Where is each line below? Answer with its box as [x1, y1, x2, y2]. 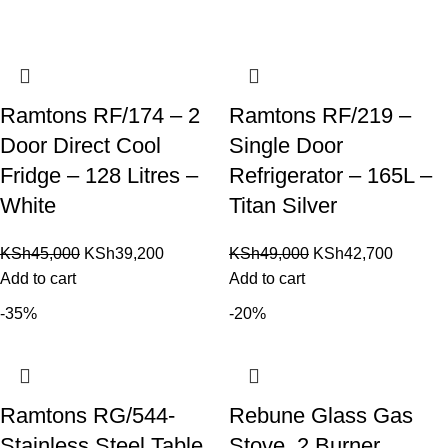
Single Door [229, 132, 343, 158]
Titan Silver [229, 192, 337, 218]
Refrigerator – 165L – [229, 162, 432, 188]
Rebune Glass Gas [229, 402, 413, 428]
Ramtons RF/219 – [229, 102, 411, 128]
